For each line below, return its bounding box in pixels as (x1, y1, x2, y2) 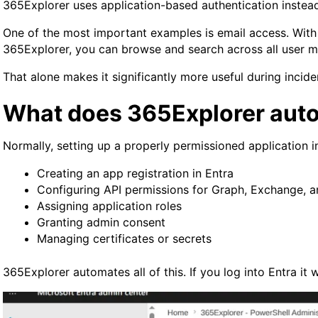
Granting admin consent (37, 214, 165, 229)
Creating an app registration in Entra (37, 165, 234, 180)
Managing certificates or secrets (37, 231, 212, 246)
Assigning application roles (37, 198, 182, 213)
